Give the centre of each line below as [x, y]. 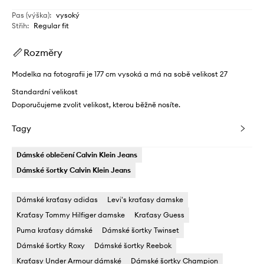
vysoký [68, 15]
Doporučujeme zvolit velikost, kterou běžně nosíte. [96, 105]
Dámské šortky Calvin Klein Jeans [74, 170]
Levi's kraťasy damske [145, 199]
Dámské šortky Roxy [51, 245]
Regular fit [51, 26]
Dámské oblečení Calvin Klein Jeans [77, 155]
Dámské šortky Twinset [141, 230]
